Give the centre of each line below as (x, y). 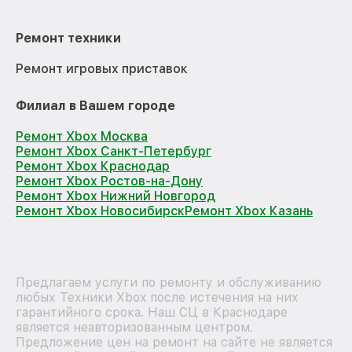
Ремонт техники (68, 38)
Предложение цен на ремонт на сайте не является (174, 342)
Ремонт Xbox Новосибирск (100, 211)
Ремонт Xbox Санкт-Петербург (114, 151)
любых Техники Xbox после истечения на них (157, 297)
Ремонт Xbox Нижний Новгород (115, 196)
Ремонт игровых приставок (102, 68)
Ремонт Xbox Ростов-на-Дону (109, 181)
